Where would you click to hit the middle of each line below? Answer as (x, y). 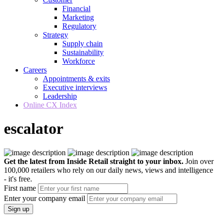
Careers (35, 70)
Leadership (60, 96)
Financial (76, 9)
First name (20, 188)
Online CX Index (50, 105)
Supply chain (82, 44)
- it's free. (18, 179)
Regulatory (79, 26)
